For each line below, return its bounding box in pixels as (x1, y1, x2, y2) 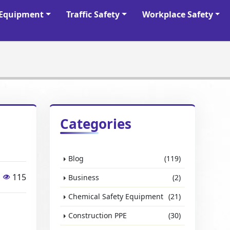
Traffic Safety (66, 9, 120, 20)
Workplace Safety (142, 9, 213, 20)
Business (68, 172, 100, 182)
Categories (60, 114, 132, 133)
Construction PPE (68, 210, 127, 220)
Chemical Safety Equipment (68, 191, 164, 201)
